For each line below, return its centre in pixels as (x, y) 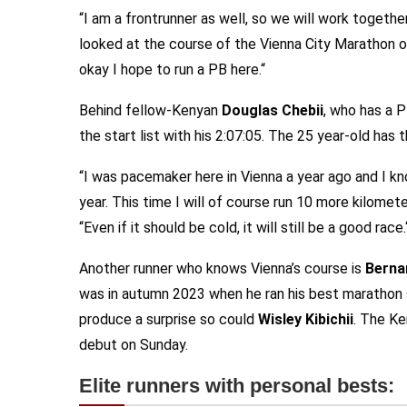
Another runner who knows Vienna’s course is (222, 268)
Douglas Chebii (273, 110)
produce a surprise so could (169, 319)
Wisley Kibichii (306, 319)
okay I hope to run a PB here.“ (172, 69)
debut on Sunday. (134, 345)
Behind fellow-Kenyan (150, 110)
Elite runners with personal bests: (237, 386)
